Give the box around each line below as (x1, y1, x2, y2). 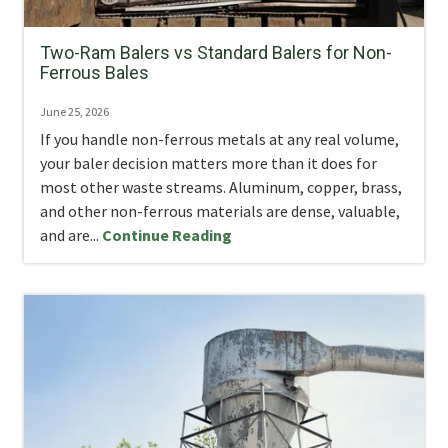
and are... (40, 225, 102, 246)
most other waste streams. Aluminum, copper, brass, (40, 177, 402, 198)
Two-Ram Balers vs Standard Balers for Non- (40, 42, 392, 64)
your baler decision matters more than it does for (40, 153, 377, 174)
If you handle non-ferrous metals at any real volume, (40, 129, 399, 150)
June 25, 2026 (40, 104, 109, 120)
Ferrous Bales (40, 62, 149, 84)
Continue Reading (102, 225, 232, 246)
